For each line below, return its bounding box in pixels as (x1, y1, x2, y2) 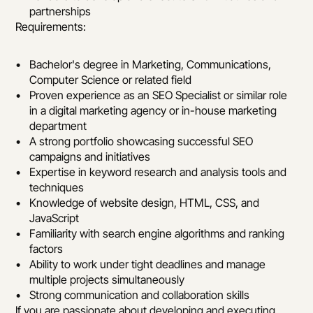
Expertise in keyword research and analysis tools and (29, 165, 287, 179)
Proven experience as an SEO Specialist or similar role (29, 88, 288, 102)
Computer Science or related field (29, 73, 192, 87)
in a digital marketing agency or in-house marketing (29, 103, 277, 117)
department (29, 119, 87, 133)
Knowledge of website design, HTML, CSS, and (29, 196, 260, 210)
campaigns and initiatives (29, 150, 151, 163)
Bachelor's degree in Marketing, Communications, (29, 57, 272, 71)
